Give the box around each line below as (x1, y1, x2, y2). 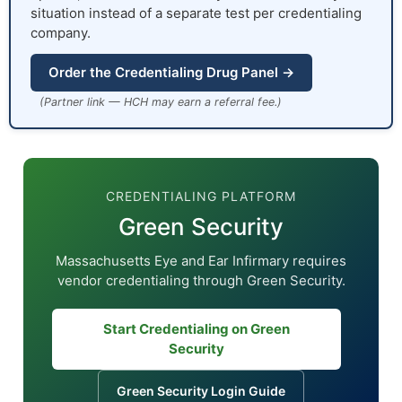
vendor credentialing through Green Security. (57, 272, 345, 290)
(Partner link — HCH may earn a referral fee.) (39, 95, 282, 109)
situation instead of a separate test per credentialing (31, 4, 362, 22)
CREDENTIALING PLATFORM (106, 188, 296, 205)
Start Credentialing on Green (103, 320, 290, 338)
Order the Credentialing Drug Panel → (48, 64, 294, 82)
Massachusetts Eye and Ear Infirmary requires (56, 252, 346, 270)
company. (31, 24, 91, 42)
